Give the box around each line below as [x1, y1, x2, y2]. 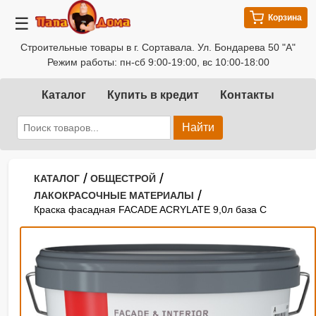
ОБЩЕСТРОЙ [90, 173, 156, 184]
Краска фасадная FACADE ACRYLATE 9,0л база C [34, 204, 267, 215]
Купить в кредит [107, 89, 199, 101]
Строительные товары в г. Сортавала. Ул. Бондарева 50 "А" [20, 42, 296, 53]
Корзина [268, 13, 302, 23]
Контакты [220, 89, 274, 101]
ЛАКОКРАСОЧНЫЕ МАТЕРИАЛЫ [34, 190, 194, 201]
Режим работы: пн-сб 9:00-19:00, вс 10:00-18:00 [47, 56, 269, 68]
